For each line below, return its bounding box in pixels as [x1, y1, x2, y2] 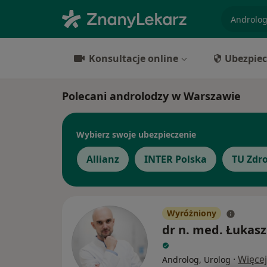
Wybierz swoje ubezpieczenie [76, 128, 196, 140]
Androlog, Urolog [162, 254, 231, 265]
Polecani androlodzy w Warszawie [62, 89, 241, 103]
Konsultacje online [89, 52, 178, 65]
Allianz [86, 153, 119, 166]
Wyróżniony [167, 207, 216, 219]
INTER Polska [144, 153, 207, 166]
